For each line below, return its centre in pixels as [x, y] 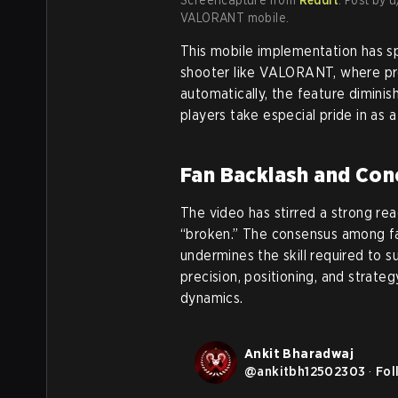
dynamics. [212, 298]
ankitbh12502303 [311, 371]
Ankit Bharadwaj [299, 353]
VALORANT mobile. [235, 17]
